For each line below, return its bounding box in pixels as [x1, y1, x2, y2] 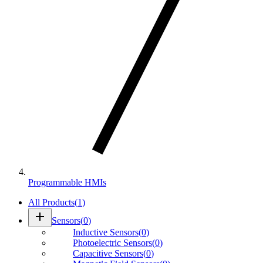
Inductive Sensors [73, 227, 139, 237]
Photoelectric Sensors [73, 237, 152, 248]
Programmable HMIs [28, 177, 106, 187]
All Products [28, 197, 75, 207]
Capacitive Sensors [73, 248, 143, 258]
